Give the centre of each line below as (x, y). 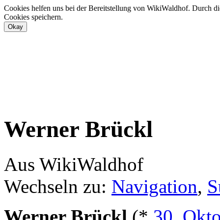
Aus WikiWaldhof (74, 164)
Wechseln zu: (58, 186)
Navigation (154, 186)
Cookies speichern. (33, 17)
